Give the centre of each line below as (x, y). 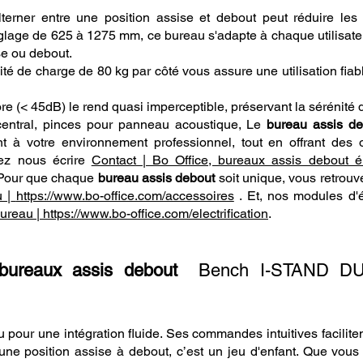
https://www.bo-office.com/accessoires (125, 195)
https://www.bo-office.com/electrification (154, 213)
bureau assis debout (156, 177)
